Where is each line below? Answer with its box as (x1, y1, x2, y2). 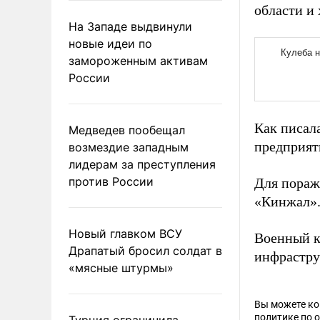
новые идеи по (69, 36, 152, 51)
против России (69, 174, 154, 189)
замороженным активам (69, 53, 208, 68)
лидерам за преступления (69, 156, 216, 171)
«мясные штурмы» (69, 260, 174, 275)
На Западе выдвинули (69, 19, 192, 34)
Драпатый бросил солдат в (69, 243, 222, 258)
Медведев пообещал (69, 122, 185, 137)
